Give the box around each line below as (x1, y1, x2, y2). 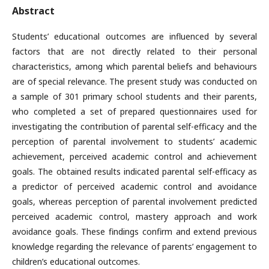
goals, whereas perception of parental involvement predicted (12, 195, 257, 207)
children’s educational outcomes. (12, 255, 140, 267)
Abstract (12, 4, 55, 17)
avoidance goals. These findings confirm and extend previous (12, 225, 257, 237)
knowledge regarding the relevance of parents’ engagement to (12, 240, 257, 252)
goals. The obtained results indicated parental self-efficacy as (12, 165, 257, 177)
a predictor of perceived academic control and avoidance (12, 180, 257, 192)
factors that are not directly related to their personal (12, 45, 257, 57)
